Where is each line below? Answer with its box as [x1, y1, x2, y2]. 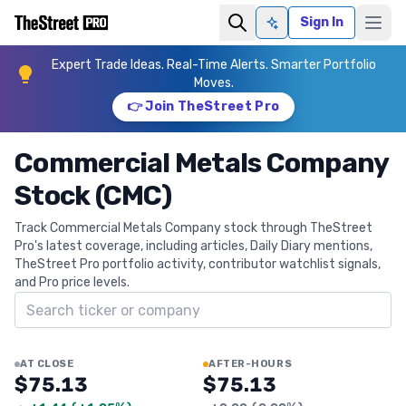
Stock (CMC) [14, 179, 171, 212]
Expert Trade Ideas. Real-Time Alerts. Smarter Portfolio [52, 57, 376, 72]
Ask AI [270, 22, 310, 38]
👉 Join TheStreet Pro [126, 99, 280, 114]
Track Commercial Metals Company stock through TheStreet [14, 220, 372, 236]
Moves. [194, 75, 234, 91]
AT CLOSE [20, 358, 74, 370]
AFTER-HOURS [208, 358, 293, 370]
